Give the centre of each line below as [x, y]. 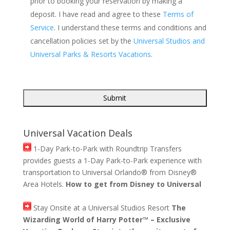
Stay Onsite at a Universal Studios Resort [100, 208]
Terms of [178, 14]
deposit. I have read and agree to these [96, 14]
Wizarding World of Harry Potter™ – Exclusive [107, 219]
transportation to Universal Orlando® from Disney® [110, 172]
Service [42, 27]
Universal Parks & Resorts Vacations [90, 54]
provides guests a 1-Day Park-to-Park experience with [112, 160]
